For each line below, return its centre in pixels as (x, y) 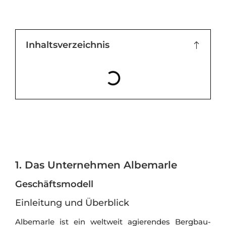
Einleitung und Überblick (72, 203)
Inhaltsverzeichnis (68, 45)
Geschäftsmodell (54, 184)
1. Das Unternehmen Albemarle (96, 165)
